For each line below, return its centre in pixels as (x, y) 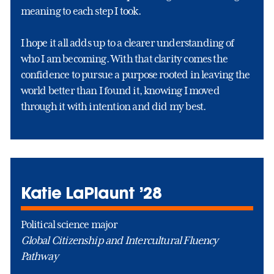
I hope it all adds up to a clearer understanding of (127, 43)
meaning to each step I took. (80, 11)
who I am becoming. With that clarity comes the (124, 58)
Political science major (69, 224)
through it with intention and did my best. (113, 106)
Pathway (39, 256)
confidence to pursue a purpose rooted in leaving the (135, 74)
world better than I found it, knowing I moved (120, 90)
